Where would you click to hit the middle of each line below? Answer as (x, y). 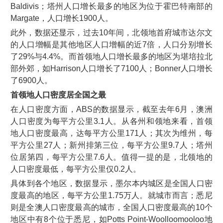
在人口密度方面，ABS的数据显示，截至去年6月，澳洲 (111, 109)
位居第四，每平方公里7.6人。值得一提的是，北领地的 (111, 157)
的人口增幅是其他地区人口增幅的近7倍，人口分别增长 (111, 44)
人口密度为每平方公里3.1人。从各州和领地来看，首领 (111, 121)
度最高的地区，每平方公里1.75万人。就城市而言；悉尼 (111, 195)
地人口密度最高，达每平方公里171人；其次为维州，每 (111, 133)
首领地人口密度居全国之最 (58, 95)
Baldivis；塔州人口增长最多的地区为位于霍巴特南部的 (111, 6)
